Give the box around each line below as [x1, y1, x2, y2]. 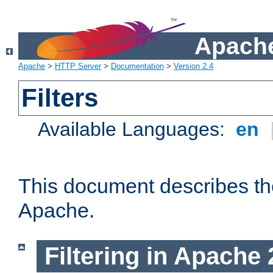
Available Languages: [38, 118, 231, 141]
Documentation [111, 62, 164, 71]
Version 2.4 [174, 62, 213, 71]
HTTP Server [55, 62, 101, 71]
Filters [21, 83, 99, 113]
